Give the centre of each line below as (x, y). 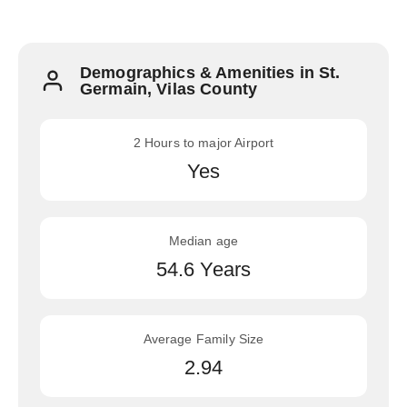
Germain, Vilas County (169, 89)
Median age (203, 241)
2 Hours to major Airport (203, 143)
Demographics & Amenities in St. (210, 73)
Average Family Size (203, 339)
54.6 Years (203, 269)
